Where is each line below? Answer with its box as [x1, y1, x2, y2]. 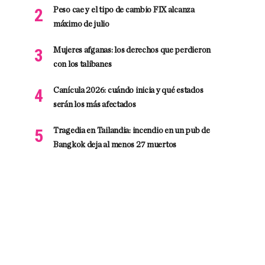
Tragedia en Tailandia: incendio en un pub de [53, 127, 210, 135]
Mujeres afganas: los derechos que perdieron [53, 46, 211, 55]
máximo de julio [53, 20, 109, 29]
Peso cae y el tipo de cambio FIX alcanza [53, 6, 195, 15]
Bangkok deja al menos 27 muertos [53, 141, 177, 150]
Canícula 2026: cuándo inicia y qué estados [53, 86, 203, 95]
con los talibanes [53, 60, 112, 69]
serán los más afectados [53, 101, 136, 109]
